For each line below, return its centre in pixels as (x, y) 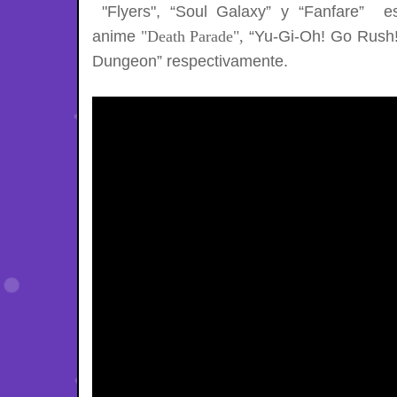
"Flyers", (126, 11)
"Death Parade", (192, 36)
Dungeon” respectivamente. (192, 61)
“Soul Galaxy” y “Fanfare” (276, 11)
